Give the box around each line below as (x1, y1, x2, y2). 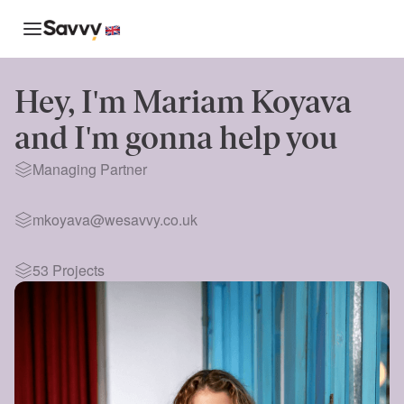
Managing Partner (32, 159, 147, 179)
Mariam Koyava (133, 88, 352, 121)
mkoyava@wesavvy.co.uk (32, 209, 197, 230)
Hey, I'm (14, 88, 133, 121)
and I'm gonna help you (14, 124, 337, 157)
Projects (49, 260, 105, 280)
